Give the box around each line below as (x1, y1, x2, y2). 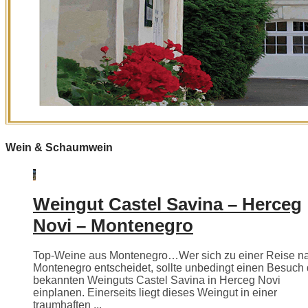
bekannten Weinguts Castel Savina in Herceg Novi (33, 274, 280, 287)
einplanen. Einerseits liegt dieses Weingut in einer (33, 287, 277, 299)
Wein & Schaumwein (5, 142, 113, 154)
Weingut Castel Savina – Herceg (33, 194, 302, 215)
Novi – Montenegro (33, 215, 193, 236)
